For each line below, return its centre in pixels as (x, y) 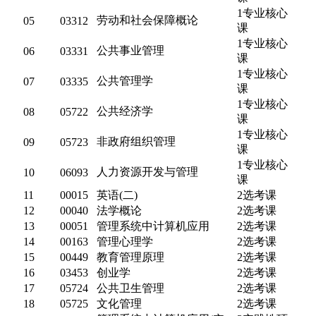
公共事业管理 (130, 50)
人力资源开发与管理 (147, 172)
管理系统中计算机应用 (153, 226)
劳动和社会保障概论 (147, 20)
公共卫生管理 (130, 288)
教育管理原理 (130, 257)
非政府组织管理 (136, 141)
